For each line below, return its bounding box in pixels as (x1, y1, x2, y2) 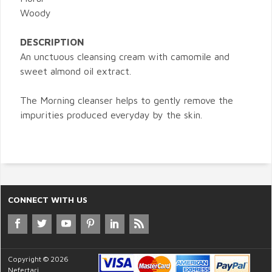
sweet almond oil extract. (20, 66, 131, 77)
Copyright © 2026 (8, 254, 69, 264)
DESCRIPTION (20, 36, 84, 48)
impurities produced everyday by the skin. (20, 109, 202, 121)
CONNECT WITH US (8, 194, 87, 205)
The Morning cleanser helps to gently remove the (20, 95, 233, 106)
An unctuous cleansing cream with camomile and (20, 51, 229, 63)
